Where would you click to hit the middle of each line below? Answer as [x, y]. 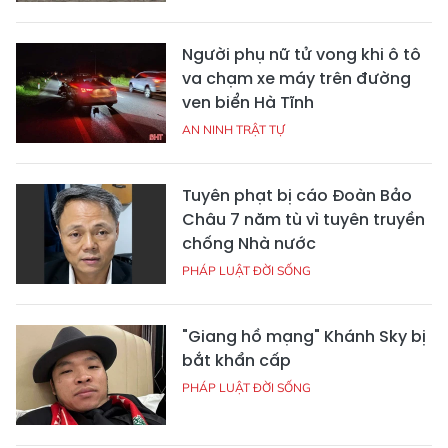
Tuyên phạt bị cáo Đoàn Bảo [297, 195]
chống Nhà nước [249, 243]
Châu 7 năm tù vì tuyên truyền [303, 219]
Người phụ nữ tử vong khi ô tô [301, 54]
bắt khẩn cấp [236, 360]
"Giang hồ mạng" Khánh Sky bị [304, 336]
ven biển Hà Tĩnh [248, 102]
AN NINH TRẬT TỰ [233, 129]
